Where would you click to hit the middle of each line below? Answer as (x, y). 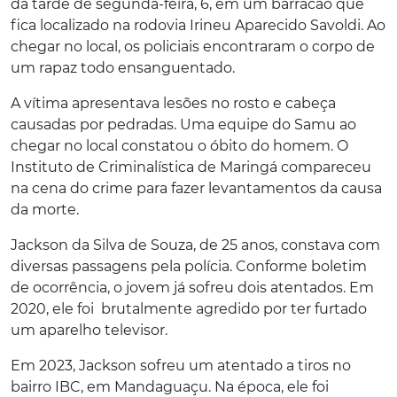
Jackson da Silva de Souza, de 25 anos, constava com (195, 245)
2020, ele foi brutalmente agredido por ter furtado (189, 309)
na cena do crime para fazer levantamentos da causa (196, 189)
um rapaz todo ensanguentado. (123, 68)
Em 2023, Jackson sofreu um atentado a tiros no (181, 366)
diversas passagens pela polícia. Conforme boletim (189, 267)
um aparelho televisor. (89, 331)
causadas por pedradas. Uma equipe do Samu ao (183, 125)
